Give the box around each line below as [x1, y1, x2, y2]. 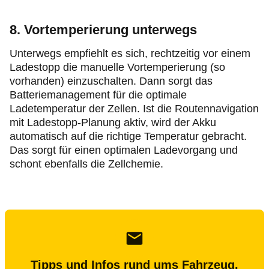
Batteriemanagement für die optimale [10, 89, 187, 101]
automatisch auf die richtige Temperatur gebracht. [10, 130, 247, 142]
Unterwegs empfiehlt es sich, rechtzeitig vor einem [10, 47, 250, 59]
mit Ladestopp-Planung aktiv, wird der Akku [10, 116, 216, 128]
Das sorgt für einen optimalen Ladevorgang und [10, 144, 238, 156]
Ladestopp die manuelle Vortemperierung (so [10, 61, 225, 73]
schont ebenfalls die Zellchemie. [10, 158, 163, 170]
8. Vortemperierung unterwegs [10, 22, 197, 37]
